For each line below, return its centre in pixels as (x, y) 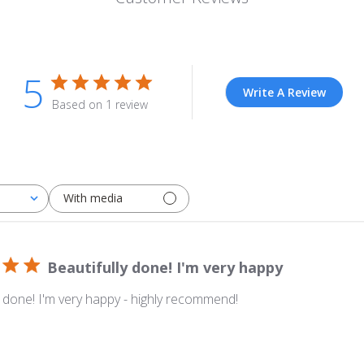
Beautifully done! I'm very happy (165, 267)
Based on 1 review (100, 104)
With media (93, 198)
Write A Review (284, 92)
